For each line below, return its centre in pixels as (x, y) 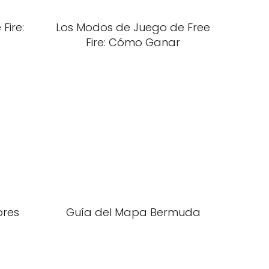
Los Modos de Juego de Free (133, 27)
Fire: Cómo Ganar (133, 42)
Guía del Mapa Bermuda (133, 212)
